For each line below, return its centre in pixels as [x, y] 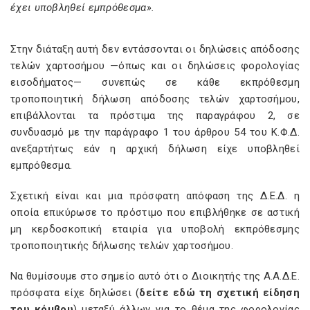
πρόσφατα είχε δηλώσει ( [75, 293]
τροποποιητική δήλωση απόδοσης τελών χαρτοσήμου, [155, 99]
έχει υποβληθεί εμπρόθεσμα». [83, 8]
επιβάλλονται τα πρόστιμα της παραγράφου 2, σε [155, 116]
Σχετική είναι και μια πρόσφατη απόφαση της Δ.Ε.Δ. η [155, 196]
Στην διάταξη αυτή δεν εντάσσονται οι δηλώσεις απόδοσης [155, 49]
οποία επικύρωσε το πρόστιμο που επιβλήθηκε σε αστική [155, 212]
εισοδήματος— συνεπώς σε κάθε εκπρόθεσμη [155, 82]
